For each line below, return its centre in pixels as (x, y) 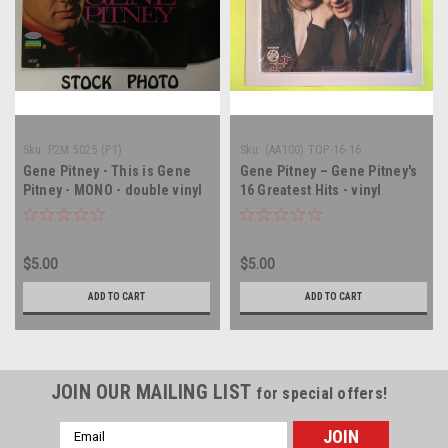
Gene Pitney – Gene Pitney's (328, 170)
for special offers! (322, 393)
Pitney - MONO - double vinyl (112, 189)
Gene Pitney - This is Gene (106, 170)
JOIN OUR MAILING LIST (153, 391)
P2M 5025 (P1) (84, 149)
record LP (53, 208)
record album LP (291, 208)
